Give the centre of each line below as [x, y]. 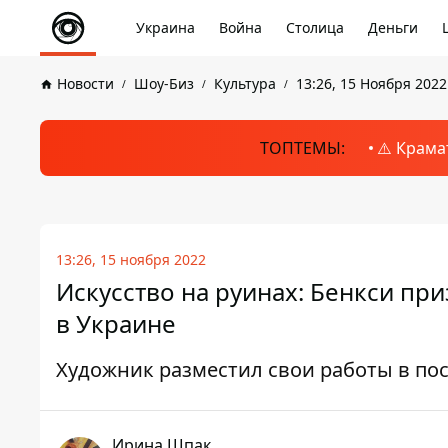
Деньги [393, 27]
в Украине [116, 323]
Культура [245, 83]
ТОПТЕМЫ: [302, 148]
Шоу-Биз [164, 83]
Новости [85, 83]
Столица [315, 27]
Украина [165, 27]
